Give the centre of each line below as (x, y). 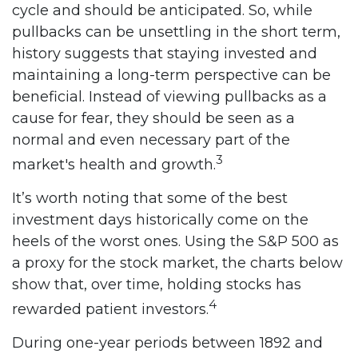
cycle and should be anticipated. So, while (162, 10)
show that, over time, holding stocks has (157, 284)
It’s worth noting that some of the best (150, 198)
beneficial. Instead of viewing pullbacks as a (169, 97)
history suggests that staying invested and (165, 54)
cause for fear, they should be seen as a (153, 118)
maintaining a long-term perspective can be (171, 75)
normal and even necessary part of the (151, 140)
